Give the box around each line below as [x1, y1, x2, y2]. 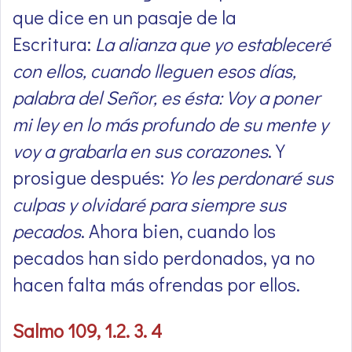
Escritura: [13, 31, 95, 57]
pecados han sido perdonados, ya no [13, 245, 315, 270]
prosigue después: [13, 165, 168, 190]
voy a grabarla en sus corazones [13, 138, 268, 163]
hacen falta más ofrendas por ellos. [13, 272, 300, 297]
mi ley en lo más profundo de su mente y [13, 112, 328, 137]
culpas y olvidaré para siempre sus [13, 192, 286, 217]
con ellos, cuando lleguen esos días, [13, 58, 296, 83]
